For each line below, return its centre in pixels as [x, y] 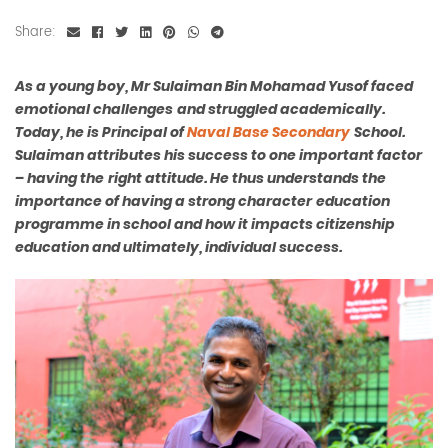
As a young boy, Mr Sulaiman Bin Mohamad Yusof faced [214, 86]
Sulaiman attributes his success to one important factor [218, 155]
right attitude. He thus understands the [247, 178]
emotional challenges [94, 109]
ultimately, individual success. [232, 247]
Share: [35, 33]
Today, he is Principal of [101, 132]
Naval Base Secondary [268, 132]
